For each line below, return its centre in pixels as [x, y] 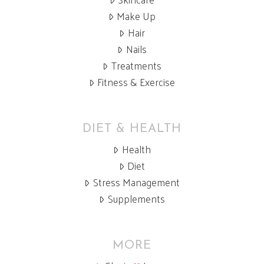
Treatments [136, 65]
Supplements [136, 198]
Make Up [136, 16]
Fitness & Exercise [136, 82]
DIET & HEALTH [132, 129]
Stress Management [136, 182]
